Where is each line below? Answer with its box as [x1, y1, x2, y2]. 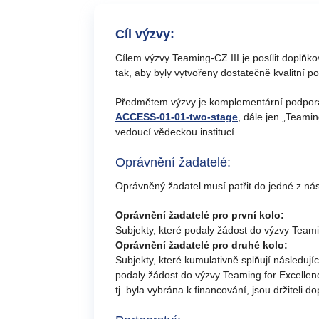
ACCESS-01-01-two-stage [115, 111, 238, 122]
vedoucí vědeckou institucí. [115, 126, 237, 137]
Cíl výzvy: [115, 27, 174, 41]
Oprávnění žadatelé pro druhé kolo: [115, 239, 288, 251]
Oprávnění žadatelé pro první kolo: [115, 209, 284, 221]
